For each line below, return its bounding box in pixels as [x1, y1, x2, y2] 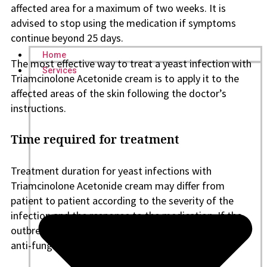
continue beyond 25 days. [11, 31, 123, 45]
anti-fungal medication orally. [11, 238, 142, 252]
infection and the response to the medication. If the [11, 209, 242, 222]
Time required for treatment [11, 131, 179, 147]
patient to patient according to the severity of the [11, 194, 234, 207]
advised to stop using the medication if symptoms [11, 16, 236, 30]
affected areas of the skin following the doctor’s [11, 86, 226, 100]
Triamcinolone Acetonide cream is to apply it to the [11, 72, 239, 85]
